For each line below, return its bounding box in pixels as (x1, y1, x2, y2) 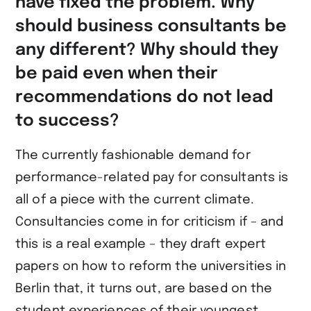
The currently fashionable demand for (15, 149, 251, 162)
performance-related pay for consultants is (15, 171, 289, 184)
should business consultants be (15, 17, 287, 35)
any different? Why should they (15, 41, 278, 59)
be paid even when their (15, 65, 218, 83)
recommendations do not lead (15, 88, 274, 106)
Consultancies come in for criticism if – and (15, 215, 284, 228)
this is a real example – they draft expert (15, 237, 267, 251)
